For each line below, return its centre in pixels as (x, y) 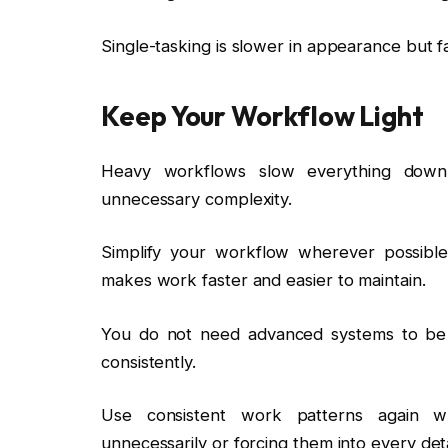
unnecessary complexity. (197, 198)
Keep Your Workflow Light (263, 116)
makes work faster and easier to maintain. (263, 280)
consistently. (148, 361)
